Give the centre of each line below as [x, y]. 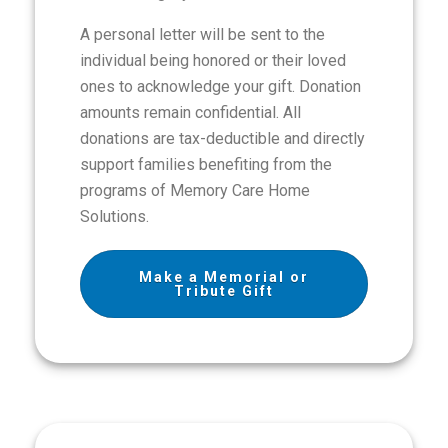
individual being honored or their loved [213, 60]
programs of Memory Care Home [195, 190]
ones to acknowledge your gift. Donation [220, 86]
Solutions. [114, 216]
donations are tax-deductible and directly [222, 138]
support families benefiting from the [206, 164]
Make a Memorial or [224, 277]
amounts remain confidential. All [190, 112]
